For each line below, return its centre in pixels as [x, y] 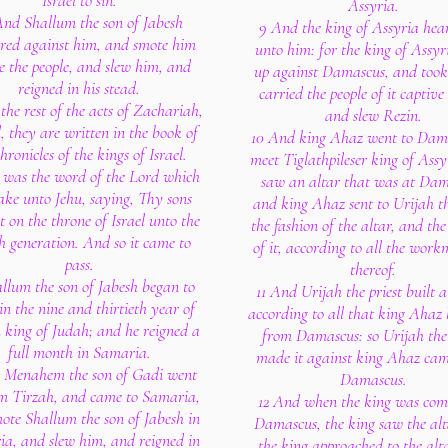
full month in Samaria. [79, 352]
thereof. [373, 269]
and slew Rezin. [373, 115]
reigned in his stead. [79, 88]
